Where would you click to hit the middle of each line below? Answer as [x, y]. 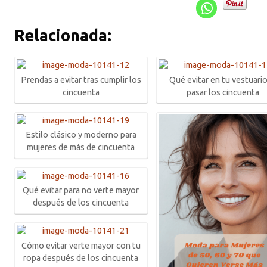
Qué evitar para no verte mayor [81, 190]
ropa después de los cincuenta [81, 258]
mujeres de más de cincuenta [81, 148]
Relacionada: [63, 35]
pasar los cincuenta [223, 92]
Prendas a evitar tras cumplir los [81, 80]
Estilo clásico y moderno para [81, 135]
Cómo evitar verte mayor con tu [81, 245]
